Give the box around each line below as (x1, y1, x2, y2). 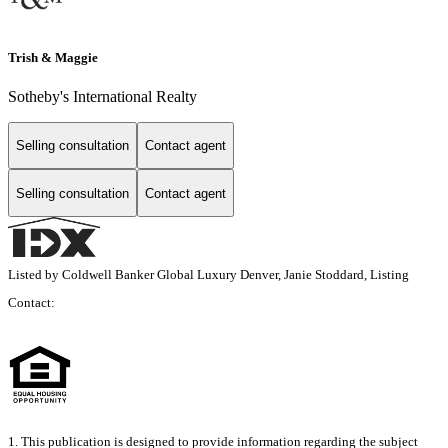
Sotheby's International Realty (8, 87, 197, 105)
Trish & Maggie (8, 49, 98, 65)
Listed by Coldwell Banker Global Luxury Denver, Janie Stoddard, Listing (8, 267, 409, 283)
